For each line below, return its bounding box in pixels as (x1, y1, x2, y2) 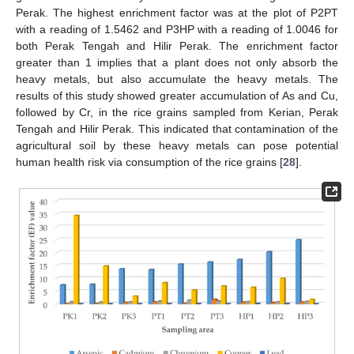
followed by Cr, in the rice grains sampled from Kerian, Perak (16, 105, 338, 119)
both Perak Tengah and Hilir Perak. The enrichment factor (16, 39, 338, 52)
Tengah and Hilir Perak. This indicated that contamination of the (16, 122, 338, 135)
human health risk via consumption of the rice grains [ (16, 155, 283, 168)
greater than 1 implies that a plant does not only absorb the (16, 55, 338, 69)
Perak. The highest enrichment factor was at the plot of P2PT (16, 6, 338, 19)
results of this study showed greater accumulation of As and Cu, (16, 88, 338, 102)
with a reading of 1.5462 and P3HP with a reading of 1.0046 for (16, 22, 338, 36)
